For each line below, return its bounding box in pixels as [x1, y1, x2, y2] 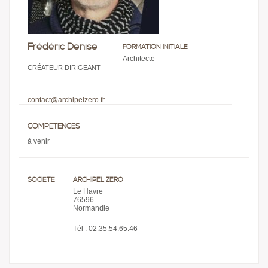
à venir [28, 137, 50, 145]
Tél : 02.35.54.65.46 [73, 224, 138, 233]
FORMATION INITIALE [123, 43, 188, 51]
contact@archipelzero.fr [28, 96, 105, 104]
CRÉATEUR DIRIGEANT [28, 64, 100, 71]
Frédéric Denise [28, 41, 98, 53]
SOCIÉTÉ [28, 176, 55, 184]
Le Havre [73, 187, 103, 196]
